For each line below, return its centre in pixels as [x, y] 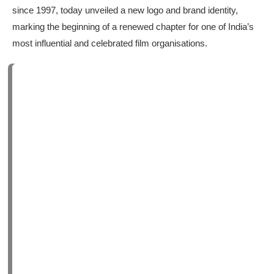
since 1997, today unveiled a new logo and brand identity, [125, 10]
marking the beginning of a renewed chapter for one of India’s [133, 27]
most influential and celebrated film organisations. [110, 43]
